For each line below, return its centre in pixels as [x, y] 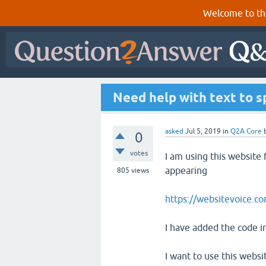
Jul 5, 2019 [203, 131]
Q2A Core [246, 131]
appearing [186, 170]
